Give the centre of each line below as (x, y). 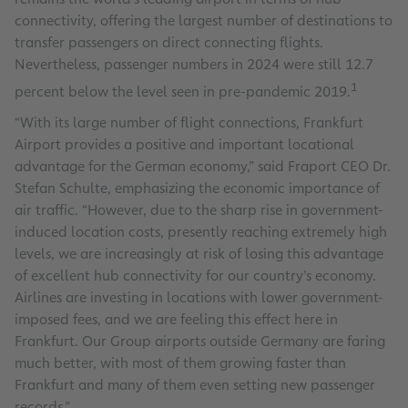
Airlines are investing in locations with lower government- (199, 298)
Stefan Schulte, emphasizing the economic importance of (197, 189)
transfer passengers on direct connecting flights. (169, 43)
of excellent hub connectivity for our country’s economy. (195, 276)
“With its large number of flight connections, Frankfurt (189, 123)
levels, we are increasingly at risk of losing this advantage (199, 254)
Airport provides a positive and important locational (184, 145)
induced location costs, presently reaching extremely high (201, 232)
